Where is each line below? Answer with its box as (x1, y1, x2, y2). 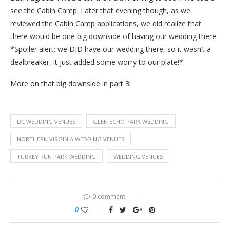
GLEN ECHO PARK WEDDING (93, 117, 169, 125)
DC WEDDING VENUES (17, 117, 75, 125)
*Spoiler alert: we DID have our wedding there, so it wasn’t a (10, 44, 211, 54)
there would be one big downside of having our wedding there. (10, 31, 220, 41)
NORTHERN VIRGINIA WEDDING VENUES (17, 135, 124, 143)
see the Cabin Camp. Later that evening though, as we (10, 5, 190, 15)
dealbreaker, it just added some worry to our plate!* (10, 56, 183, 67)
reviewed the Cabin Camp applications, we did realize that (10, 18, 201, 28)
